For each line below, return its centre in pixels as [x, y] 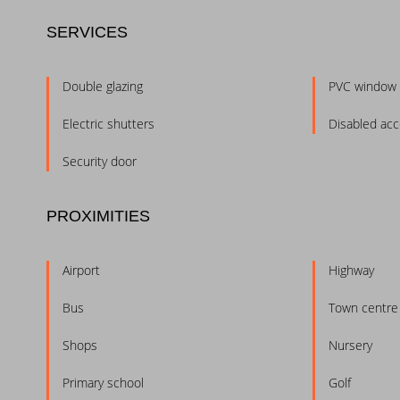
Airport [81, 271]
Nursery [350, 346]
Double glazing [103, 87]
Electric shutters [108, 124]
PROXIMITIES [98, 217]
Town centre [363, 308]
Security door [100, 162]
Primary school [103, 383]
